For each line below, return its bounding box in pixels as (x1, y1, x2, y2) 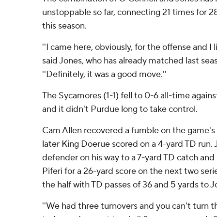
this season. (42, 20, 87, 31)
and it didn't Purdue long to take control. (42, 104, 198, 115)
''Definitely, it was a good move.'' (42, 69, 167, 80)
